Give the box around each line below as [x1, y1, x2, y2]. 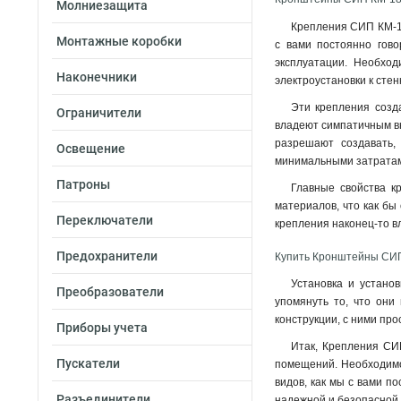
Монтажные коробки [56, 34, 182, 48]
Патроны [56, 177, 110, 192]
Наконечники [56, 70, 137, 84]
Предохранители [56, 249, 158, 263]
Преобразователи [56, 285, 164, 299]
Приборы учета [56, 320, 148, 335]
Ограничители [56, 106, 141, 120]
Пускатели [56, 356, 120, 371]
